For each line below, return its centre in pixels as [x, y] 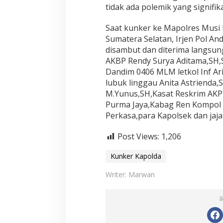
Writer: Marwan [130, 174]
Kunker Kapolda [136, 156]
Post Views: [138, 137]
